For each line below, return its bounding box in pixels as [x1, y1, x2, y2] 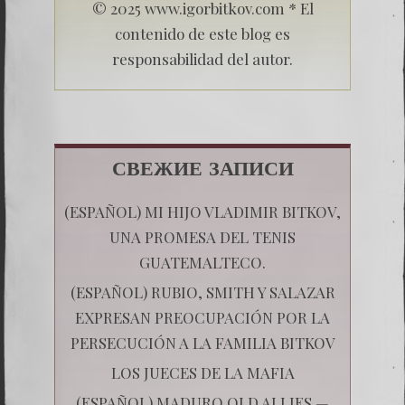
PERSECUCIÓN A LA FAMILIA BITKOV [70, 332, 335, 353]
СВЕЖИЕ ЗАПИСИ [111, 159, 294, 181]
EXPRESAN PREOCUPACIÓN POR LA [75, 306, 330, 327]
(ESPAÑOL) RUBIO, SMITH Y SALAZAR [70, 281, 335, 302]
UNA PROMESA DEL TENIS [109, 226, 296, 247]
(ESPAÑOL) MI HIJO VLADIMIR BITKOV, [64, 201, 341, 221]
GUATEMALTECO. [139, 251, 266, 272]
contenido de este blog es [115, 23, 290, 43]
